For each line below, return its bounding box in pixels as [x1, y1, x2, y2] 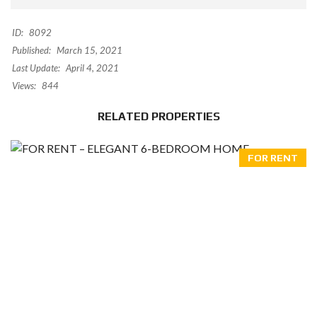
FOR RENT [248, 152, 298, 163]
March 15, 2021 [54, 45, 122, 56]
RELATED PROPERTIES [97, 110, 220, 123]
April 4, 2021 [64, 62, 119, 74]
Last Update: [12, 62, 60, 74]
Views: [12, 80, 36, 91]
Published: [12, 45, 51, 56]
